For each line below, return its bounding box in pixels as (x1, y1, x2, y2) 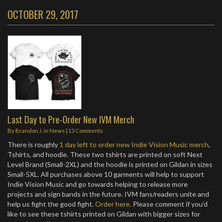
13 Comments (68, 127, 103, 134)
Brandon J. (15, 127, 43, 134)
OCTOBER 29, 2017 (7, 6, 78, 22)
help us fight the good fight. (7, 200, 95, 208)
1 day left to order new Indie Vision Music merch (59, 140, 209, 149)
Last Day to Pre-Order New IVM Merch (7, 112, 134, 126)
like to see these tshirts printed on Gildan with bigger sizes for (7, 210, 200, 218)
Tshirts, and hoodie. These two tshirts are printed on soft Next (7, 150, 203, 159)
